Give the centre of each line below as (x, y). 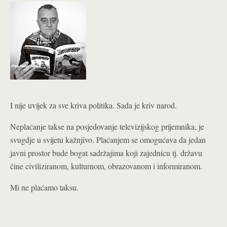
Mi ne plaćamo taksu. (44, 187)
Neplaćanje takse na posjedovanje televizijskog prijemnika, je (107, 126)
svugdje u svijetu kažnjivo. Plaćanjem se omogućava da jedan (108, 140)
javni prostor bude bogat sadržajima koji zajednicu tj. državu (106, 153)
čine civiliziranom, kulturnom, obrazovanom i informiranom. (106, 166)
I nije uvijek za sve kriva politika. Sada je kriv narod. (93, 105)
